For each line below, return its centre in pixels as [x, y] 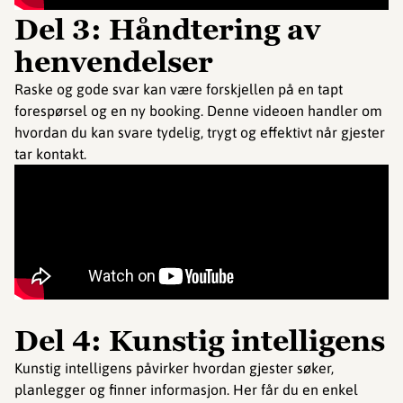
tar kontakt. [50, 154]
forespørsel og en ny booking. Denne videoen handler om [198, 111]
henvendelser [114, 63]
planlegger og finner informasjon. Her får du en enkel [186, 390]
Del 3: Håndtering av [167, 30]
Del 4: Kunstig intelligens [200, 341]
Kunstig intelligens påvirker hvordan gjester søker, [174, 368]
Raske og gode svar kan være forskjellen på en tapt [179, 90]
